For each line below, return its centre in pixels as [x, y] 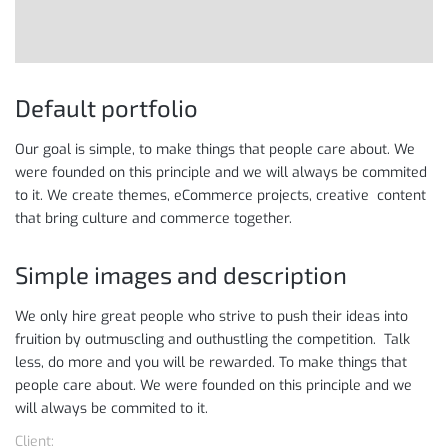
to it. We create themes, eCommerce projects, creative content [220, 196]
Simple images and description [181, 275]
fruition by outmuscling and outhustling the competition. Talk [212, 340]
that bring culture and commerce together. [153, 219]
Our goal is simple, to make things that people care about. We [215, 150]
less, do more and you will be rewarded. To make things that [211, 363]
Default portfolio [106, 108]
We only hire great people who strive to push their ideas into [211, 317]
